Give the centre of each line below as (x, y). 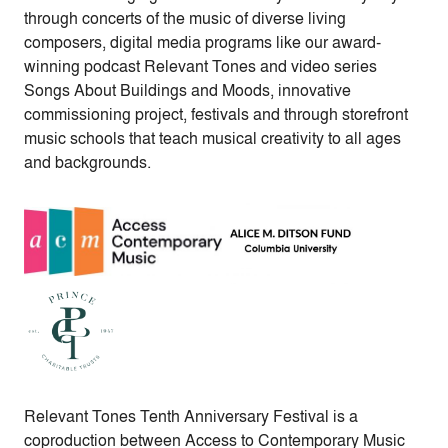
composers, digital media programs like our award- (202, 42)
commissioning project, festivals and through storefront (216, 114)
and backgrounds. (87, 162)
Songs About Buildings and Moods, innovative (187, 90)
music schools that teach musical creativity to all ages (212, 138)
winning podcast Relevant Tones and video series (200, 66)
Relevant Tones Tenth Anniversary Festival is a (191, 416)
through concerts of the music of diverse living (185, 18)
